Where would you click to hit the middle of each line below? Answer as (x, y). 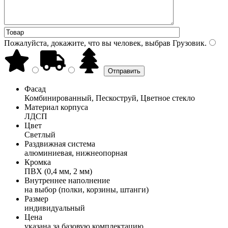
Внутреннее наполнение (67, 180)
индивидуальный (55, 208)
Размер (36, 198)
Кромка (38, 162)
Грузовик (188, 43)
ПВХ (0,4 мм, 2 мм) (58, 171)
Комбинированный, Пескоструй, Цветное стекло (110, 98)
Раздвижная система (60, 144)
